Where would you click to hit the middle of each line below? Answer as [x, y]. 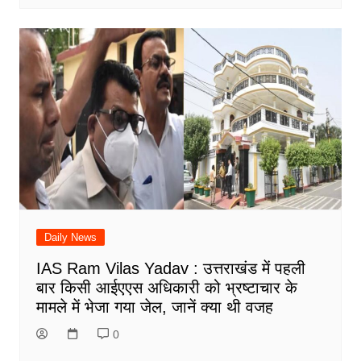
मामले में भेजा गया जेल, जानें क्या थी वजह [154, 307]
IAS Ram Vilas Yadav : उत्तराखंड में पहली [170, 269]
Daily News [70, 238]
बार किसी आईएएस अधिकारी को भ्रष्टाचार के [166, 288]
